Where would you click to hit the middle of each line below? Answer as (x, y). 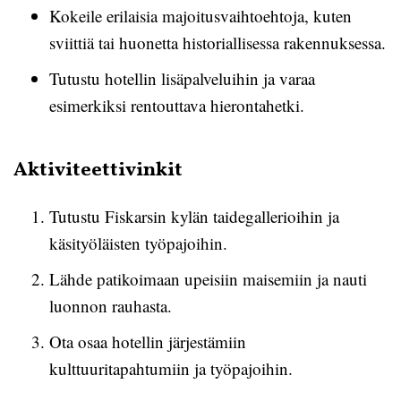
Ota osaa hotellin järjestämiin (148, 341)
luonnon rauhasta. (111, 306)
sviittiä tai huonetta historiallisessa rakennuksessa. (218, 43)
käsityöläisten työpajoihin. (138, 243)
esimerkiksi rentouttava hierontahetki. (177, 105)
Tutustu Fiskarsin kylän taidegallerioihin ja (194, 216)
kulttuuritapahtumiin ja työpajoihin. (171, 368)
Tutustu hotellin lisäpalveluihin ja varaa (182, 78)
